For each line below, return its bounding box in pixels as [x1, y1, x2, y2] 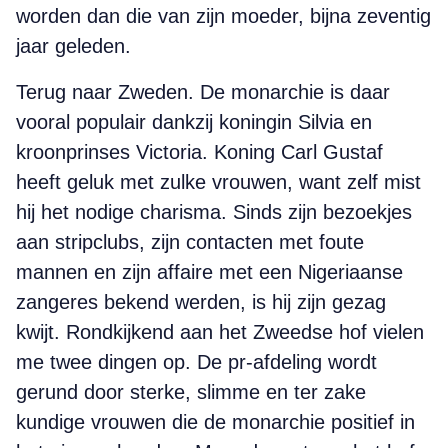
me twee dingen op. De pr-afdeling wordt [16, 351, 377, 373]
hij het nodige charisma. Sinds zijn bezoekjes [16, 201, 412, 223]
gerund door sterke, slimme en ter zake [16, 381, 366, 403]
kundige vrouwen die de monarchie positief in [16, 411, 415, 433]
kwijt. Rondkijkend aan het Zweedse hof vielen [16, 321, 424, 343]
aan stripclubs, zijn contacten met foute [16, 231, 364, 253]
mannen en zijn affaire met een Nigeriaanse [16, 261, 403, 283]
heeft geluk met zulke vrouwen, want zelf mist [16, 171, 421, 193]
